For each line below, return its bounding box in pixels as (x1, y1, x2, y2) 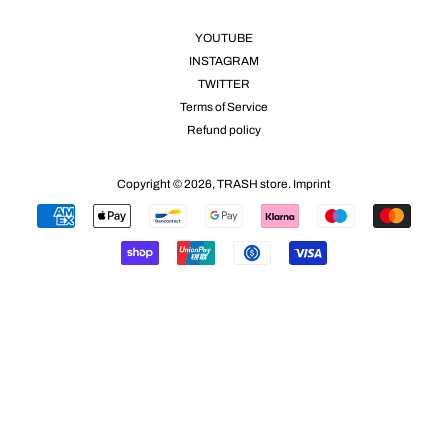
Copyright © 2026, (117, 177, 217, 190)
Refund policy (187, 123, 261, 136)
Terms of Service (180, 100, 268, 113)
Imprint (293, 177, 331, 190)
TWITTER (198, 77, 250, 90)
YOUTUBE (195, 32, 253, 44)
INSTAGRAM (189, 54, 259, 67)
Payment (224, 207, 280, 223)
